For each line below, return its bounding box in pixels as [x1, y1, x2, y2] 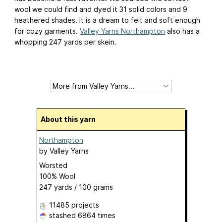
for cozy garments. [14, 26, 80, 35]
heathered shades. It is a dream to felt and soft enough [14, 15, 200, 24]
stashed [47, 211, 78, 220]
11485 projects [49, 200, 99, 209]
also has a [165, 26, 200, 35]
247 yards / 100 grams [39, 182, 113, 191]
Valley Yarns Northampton [80, 26, 165, 35]
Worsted [39, 161, 67, 169]
